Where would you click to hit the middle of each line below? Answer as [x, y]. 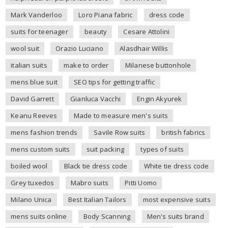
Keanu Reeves [34, 116]
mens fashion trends [44, 132]
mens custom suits [40, 149]
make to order [86, 65]
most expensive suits [177, 199]
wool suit [25, 48]
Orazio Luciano [79, 48]
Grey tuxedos [33, 183]
